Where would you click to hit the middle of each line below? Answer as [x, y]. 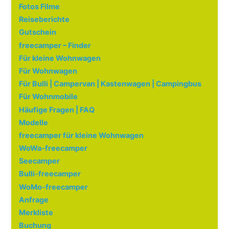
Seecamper [40, 161]
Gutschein [38, 32]
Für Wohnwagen [48, 71]
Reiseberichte [44, 19]
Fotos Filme [40, 7]
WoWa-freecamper [53, 148]
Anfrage [34, 199]
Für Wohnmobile [49, 97]
